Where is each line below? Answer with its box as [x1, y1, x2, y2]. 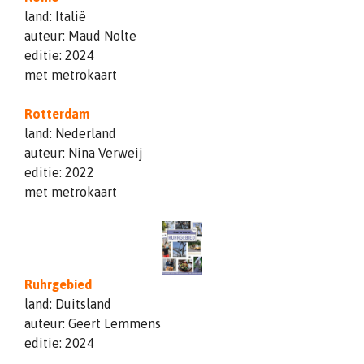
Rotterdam [24, 106, 89, 122]
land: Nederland [24, 126, 116, 141]
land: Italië [24, 9, 86, 24]
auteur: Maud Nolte [24, 28, 136, 44]
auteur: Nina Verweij [24, 145, 143, 161]
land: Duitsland [24, 296, 111, 311]
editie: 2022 [24, 165, 94, 180]
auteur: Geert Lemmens [24, 315, 161, 331]
